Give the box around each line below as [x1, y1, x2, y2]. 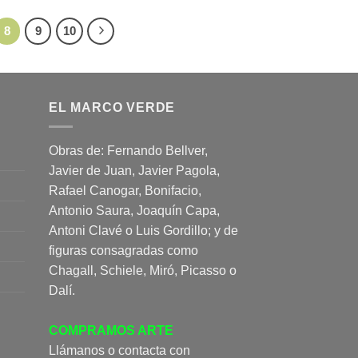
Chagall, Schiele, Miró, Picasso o [49, 264, 237, 278]
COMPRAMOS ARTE [49, 324, 173, 338]
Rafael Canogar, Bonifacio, [49, 184, 201, 198]
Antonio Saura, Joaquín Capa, [49, 204, 220, 218]
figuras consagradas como [49, 244, 198, 258]
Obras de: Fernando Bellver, [49, 144, 208, 158]
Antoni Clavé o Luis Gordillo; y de [49, 224, 238, 238]
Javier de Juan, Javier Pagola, [49, 164, 220, 178]
